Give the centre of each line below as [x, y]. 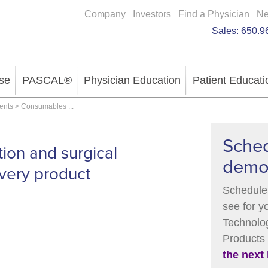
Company [105, 14]
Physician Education [132, 80]
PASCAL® [47, 80]
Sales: [226, 31]
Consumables [44, 106]
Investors [152, 14]
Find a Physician [214, 14]
